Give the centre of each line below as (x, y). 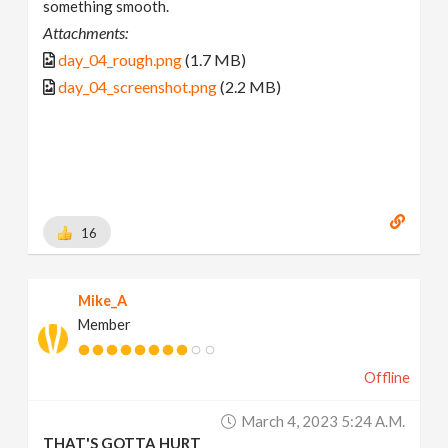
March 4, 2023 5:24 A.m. (322, 420)
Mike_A (103, 300)
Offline (386, 377)
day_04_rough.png (120, 60)
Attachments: (86, 33)
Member (105, 324)
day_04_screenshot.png (138, 87)
